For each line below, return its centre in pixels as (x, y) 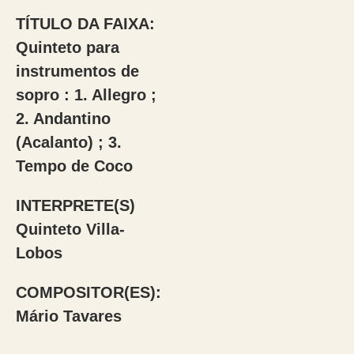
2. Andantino (63, 119)
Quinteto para (67, 47)
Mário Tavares (68, 316)
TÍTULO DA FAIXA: (85, 24)
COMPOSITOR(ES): (88, 292)
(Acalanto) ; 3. (68, 142)
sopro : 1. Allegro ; (86, 95)
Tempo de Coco (74, 166)
